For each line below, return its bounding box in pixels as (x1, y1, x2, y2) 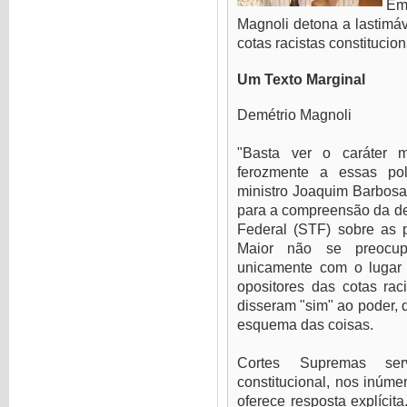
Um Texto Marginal (237, 70, 365, 87)
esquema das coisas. (237, 316, 373, 333)
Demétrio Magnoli (237, 106, 352, 124)
